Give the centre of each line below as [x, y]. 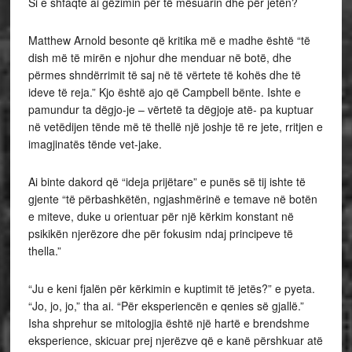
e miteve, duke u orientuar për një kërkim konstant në [161, 216]
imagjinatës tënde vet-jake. [95, 144]
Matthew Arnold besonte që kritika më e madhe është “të [169, 40]
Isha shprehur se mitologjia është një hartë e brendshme [169, 323]
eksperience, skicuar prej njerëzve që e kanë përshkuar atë [175, 340]
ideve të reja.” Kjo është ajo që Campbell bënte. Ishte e [164, 92]
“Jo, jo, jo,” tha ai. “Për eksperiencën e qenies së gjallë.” [166, 306]
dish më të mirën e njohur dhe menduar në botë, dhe [159, 57]
